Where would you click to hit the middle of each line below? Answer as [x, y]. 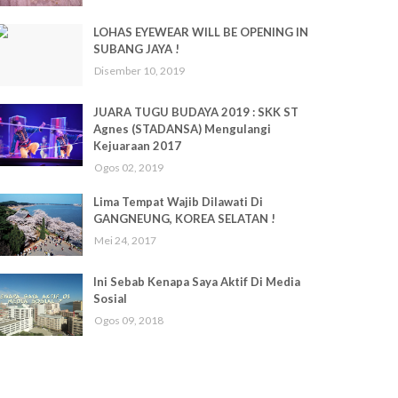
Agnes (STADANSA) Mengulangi [182, 129]
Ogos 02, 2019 [128, 167]
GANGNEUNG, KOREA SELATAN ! [184, 219]
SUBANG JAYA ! [136, 49]
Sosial [110, 298]
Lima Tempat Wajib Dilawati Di [178, 202]
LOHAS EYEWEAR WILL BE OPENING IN [200, 32]
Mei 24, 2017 [125, 240]
